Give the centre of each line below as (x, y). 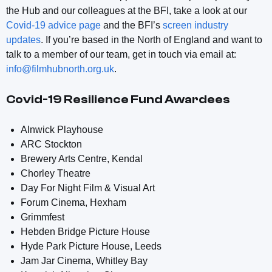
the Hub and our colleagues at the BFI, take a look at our (127, 10)
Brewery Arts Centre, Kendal (82, 158)
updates (23, 39)
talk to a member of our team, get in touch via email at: (121, 54)
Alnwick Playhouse (62, 129)
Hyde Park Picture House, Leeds (91, 246)
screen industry (195, 25)
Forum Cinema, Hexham (73, 202)
